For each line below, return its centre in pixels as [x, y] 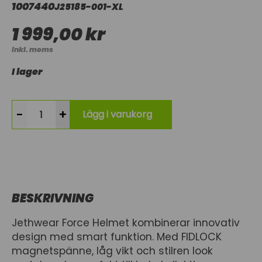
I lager [27, 72]
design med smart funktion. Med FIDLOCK [117, 237]
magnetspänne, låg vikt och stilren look [112, 251]
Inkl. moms [32, 49]
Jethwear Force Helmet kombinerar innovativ [126, 223]
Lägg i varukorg [117, 114]
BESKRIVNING [53, 198]
